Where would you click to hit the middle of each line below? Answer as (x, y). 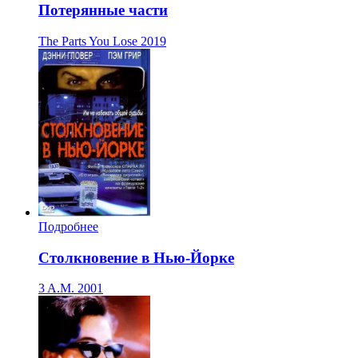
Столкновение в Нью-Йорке (136, 257)
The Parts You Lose (88, 41)
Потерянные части (103, 10)
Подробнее (68, 227)
